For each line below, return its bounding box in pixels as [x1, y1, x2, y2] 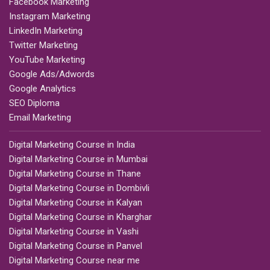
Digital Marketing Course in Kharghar [9, 212, 152, 223]
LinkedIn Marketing [9, 25, 83, 37]
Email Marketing [9, 112, 71, 124]
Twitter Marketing [9, 40, 78, 51]
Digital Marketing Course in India [9, 139, 135, 151]
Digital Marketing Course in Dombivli [9, 183, 149, 194]
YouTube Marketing [9, 54, 85, 66]
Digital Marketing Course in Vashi [9, 226, 139, 237]
